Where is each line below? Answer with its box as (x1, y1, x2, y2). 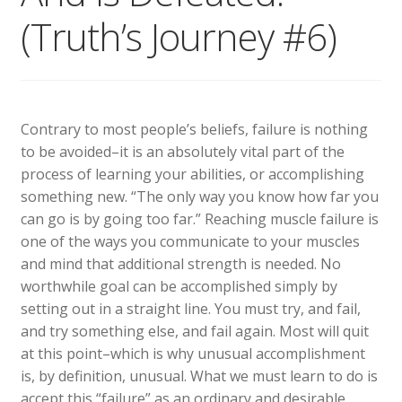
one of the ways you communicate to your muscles (20, 231, 360, 251)
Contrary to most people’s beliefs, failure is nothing (20, 118, 368, 139)
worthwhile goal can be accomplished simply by (20, 275, 337, 296)
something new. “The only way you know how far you (20, 186, 379, 206)
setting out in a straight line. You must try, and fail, (20, 298, 361, 319)
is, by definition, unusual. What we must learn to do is (20, 365, 378, 386)
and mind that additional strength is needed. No (20, 253, 341, 274)
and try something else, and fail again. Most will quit (20, 320, 369, 341)
